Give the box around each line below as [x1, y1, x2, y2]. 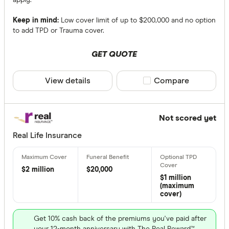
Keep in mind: [13, 16, 59, 24]
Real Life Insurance [13, 131, 82, 140]
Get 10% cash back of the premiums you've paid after [34, 215, 207, 223]
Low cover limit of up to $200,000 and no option [59, 16, 216, 24]
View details [44, 76, 90, 85]
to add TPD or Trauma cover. [13, 27, 104, 34]
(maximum [159, 182, 194, 190]
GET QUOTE [91, 50, 138, 58]
